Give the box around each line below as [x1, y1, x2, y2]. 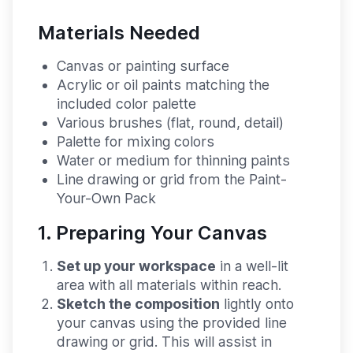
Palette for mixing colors [57, 133, 214, 150]
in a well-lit [216, 258, 288, 275]
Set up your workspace [57, 258, 216, 275]
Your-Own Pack [57, 190, 156, 207]
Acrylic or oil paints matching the [57, 76, 269, 94]
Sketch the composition [57, 295, 220, 313]
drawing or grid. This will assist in [57, 333, 272, 351]
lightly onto [220, 295, 294, 313]
